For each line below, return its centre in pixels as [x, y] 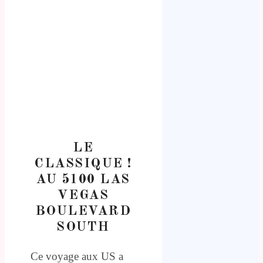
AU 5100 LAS [83, 179]
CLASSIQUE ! [83, 163]
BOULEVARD [83, 211]
